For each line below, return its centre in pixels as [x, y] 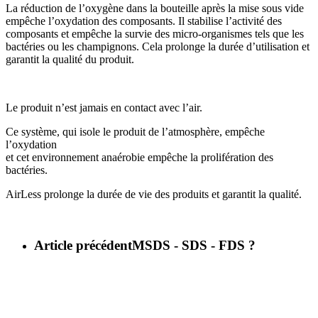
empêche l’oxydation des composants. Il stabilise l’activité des [144, 21]
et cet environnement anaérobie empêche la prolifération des [139, 157]
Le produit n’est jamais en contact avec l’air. [104, 107]
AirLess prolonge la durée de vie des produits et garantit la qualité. [154, 194]
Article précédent [83, 246]
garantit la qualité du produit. [70, 59]
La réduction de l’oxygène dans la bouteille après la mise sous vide [155, 8]
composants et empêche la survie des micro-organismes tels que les [155, 33]
